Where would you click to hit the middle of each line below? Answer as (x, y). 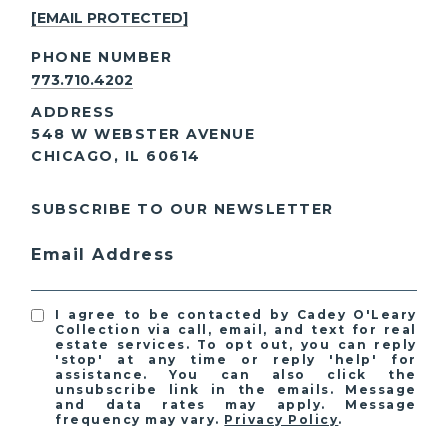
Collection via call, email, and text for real (236, 330)
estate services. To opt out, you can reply (236, 345)
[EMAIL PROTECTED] (110, 18)
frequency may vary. (140, 420)
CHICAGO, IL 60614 (116, 156)
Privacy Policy (281, 420)
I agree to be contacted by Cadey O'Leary (236, 315)
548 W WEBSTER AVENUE (146, 134)
